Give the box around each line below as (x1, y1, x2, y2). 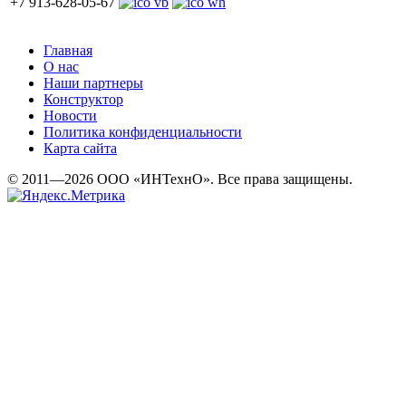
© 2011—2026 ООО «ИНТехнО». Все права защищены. (7, 170, 353, 187)
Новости (43, 107, 97, 123)
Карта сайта (43, 140, 117, 156)
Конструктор (43, 91, 123, 107)
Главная (43, 42, 92, 58)
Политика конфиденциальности (43, 123, 242, 140)
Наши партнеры (43, 74, 143, 91)
